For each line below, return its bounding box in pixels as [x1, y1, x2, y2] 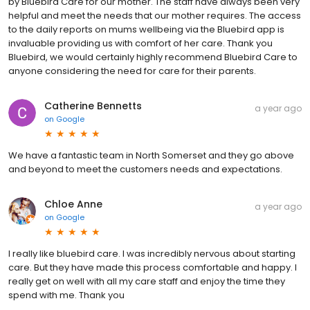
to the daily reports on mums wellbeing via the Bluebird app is [8, 22, 284, 36]
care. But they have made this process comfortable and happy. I [8, 260, 297, 274]
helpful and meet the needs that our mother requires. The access [8, 8, 301, 22]
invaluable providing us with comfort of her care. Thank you [8, 36, 273, 50]
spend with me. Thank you [8, 288, 125, 302]
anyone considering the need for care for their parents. [8, 64, 256, 77]
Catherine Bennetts [44, 98, 142, 113]
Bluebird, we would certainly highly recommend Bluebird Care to [8, 50, 298, 64]
